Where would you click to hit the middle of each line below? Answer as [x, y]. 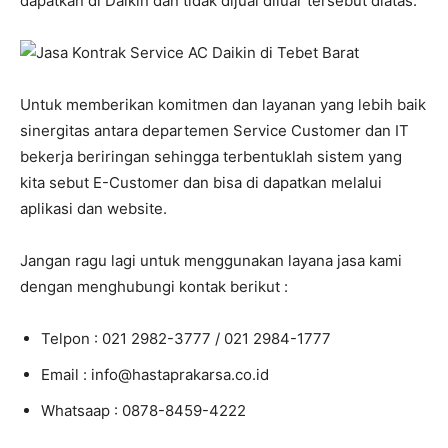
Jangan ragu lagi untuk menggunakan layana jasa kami [211, 261]
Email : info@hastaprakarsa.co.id [155, 375]
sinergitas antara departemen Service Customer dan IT [214, 131]
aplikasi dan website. [93, 209]
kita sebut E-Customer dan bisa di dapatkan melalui [201, 183]
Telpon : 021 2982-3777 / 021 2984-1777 [186, 339]
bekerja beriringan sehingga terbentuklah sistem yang [211, 157]
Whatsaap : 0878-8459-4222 [143, 411]
